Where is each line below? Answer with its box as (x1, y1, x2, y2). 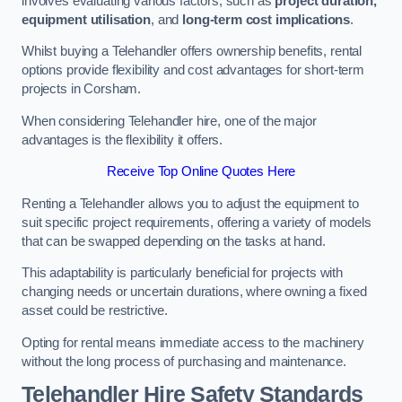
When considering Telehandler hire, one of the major (22, 113, 317, 128)
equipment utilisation (22, 12, 151, 27)
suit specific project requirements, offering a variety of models (22, 214, 371, 230)
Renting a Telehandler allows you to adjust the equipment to (22, 196, 359, 211)
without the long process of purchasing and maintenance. (22, 354, 347, 369)
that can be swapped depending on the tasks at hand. (22, 233, 326, 249)
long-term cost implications (182, 12, 351, 27)
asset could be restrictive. (22, 303, 169, 319)
